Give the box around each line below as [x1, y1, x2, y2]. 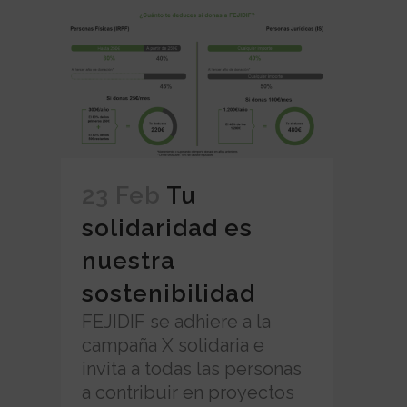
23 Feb [81, 182, 161, 210]
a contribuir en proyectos [81, 382, 294, 404]
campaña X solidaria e [81, 334, 264, 357]
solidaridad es [81, 214, 253, 243]
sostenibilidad [81, 280, 255, 308]
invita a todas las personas [81, 358, 302, 381]
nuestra [81, 247, 175, 275]
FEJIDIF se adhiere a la [81, 311, 271, 333]
